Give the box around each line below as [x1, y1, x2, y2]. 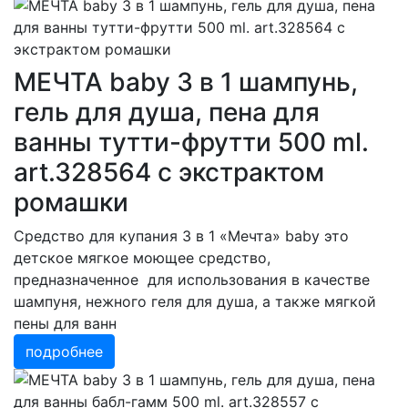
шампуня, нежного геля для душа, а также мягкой [14, 292, 376, 311]
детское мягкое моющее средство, [14, 249, 270, 267]
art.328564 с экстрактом [14, 157, 324, 188]
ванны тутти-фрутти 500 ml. [14, 127, 369, 158]
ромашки [14, 187, 128, 218]
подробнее [25, 342, 103, 361]
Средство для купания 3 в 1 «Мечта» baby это [14, 227, 349, 245]
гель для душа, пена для [14, 97, 320, 127]
